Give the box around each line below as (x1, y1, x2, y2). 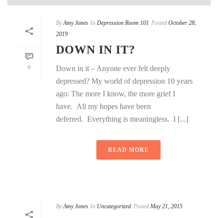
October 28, (168, 19, 196, 26)
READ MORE (108, 146, 149, 153)
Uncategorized (97, 202, 131, 210)
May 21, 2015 (150, 202, 182, 210)
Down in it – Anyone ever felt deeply (56, 64, 170, 73)
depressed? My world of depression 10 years (56, 76, 193, 85)
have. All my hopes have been (56, 102, 151, 110)
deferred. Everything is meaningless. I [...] (56, 114, 188, 123)
